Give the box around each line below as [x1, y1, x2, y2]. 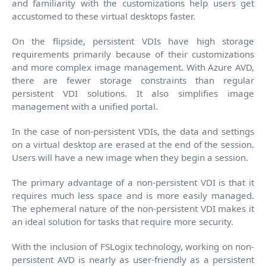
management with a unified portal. [12, 100, 158, 112]
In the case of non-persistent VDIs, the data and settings [12, 125, 254, 137]
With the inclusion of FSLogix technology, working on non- [12, 240, 254, 252]
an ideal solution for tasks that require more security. [12, 215, 233, 227]
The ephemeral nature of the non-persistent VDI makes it [12, 202, 254, 214]
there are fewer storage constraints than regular [12, 74, 254, 86]
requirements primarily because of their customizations [12, 47, 254, 60]
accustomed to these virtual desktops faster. [12, 9, 195, 22]
